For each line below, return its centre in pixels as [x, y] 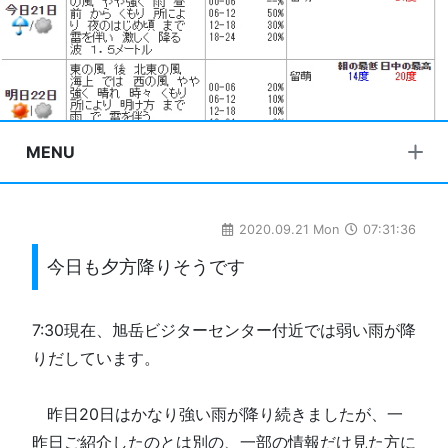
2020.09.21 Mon [289, 229]
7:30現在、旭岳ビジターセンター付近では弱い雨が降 [224, 329]
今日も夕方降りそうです [145, 266]
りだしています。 [96, 357]
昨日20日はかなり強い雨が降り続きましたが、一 [225, 413]
